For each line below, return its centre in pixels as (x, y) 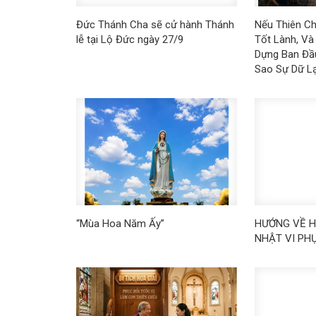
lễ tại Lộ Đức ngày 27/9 (129, 40)
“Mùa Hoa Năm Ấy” (120, 224)
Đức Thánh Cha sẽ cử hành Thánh (155, 25)
